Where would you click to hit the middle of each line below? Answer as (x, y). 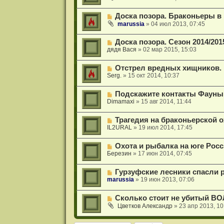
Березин (119, 153)
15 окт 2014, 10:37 (153, 75)
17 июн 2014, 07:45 (165, 153)
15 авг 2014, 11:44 (166, 101)
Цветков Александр (145, 206)
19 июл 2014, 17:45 (165, 127)
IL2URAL (119, 127)
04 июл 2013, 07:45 (178, 24)
